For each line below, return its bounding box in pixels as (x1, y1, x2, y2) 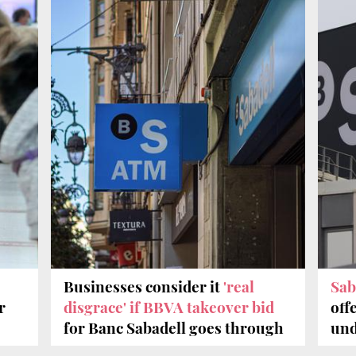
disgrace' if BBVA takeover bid (64, 296, 274, 318)
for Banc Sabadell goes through (64, 317, 284, 339)
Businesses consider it (64, 276, 223, 297)
